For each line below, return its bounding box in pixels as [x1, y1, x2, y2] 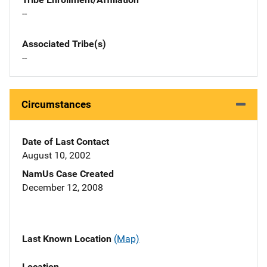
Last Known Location [22, 233, 114, 245]
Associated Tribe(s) [22, 38, 106, 50]
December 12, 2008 [22, 182, 103, 194]
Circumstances [21, 98, 91, 111]
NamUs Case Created [22, 168, 114, 180]
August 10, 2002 [22, 150, 91, 162]
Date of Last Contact [22, 136, 109, 148]
